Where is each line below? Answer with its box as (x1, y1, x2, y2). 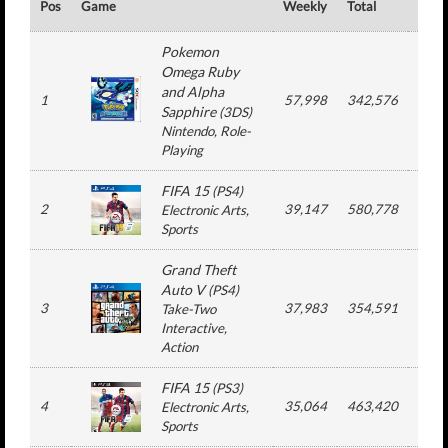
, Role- (214, 123, 251, 139)
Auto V (161, 281, 205, 298)
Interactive (161, 320, 224, 336)
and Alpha (161, 83, 224, 100)
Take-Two (161, 301, 216, 317)
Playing (161, 142, 203, 158)
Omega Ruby (161, 63, 239, 80)
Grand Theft (161, 261, 236, 278)
